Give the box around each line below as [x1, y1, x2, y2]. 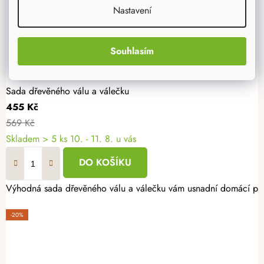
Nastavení [113, 4, 151, 17]
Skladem [6, 132, 42, 146]
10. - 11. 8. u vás [70, 132, 136, 146]
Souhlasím [110, 44, 154, 58]
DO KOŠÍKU [79, 156, 131, 170]
